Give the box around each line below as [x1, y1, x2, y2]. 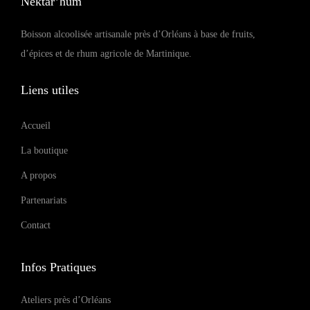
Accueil [21, 120, 51, 131]
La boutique [21, 145, 68, 156]
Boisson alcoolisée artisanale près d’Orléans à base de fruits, [21, 29, 255, 40]
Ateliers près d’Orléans [21, 295, 111, 306]
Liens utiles [21, 83, 79, 98]
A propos [21, 170, 56, 181]
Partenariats [21, 195, 66, 206]
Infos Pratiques [21, 260, 96, 275]
